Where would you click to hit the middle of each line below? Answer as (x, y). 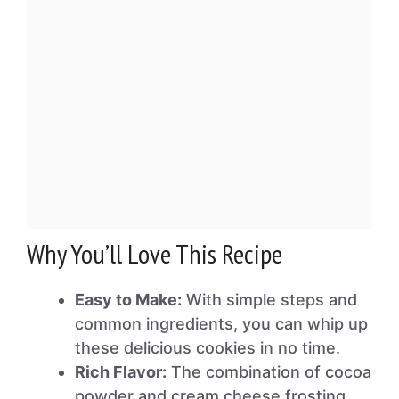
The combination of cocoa (269, 372)
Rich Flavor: (121, 372)
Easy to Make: (128, 300)
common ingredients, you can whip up (221, 324)
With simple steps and (269, 300)
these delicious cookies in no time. (208, 348)
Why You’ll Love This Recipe (155, 253)
